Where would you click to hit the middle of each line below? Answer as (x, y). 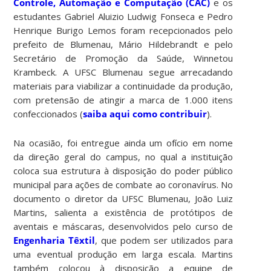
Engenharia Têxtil (54, 240)
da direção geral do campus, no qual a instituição (123, 156)
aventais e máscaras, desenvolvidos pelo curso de (123, 226)
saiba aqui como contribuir (145, 113)
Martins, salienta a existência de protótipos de (123, 212)
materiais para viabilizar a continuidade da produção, (123, 86)
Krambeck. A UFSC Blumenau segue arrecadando (123, 72)
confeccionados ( (48, 113)
